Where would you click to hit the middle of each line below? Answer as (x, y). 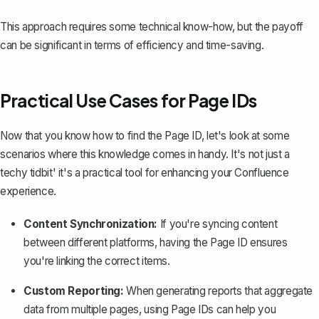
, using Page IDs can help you (208, 310)
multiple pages (105, 310)
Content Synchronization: (91, 224)
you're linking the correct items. (97, 261)
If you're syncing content (218, 224)
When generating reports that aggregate (218, 291)
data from (48, 310)
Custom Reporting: (74, 291)
